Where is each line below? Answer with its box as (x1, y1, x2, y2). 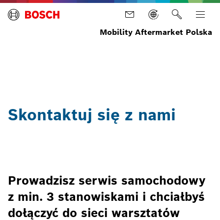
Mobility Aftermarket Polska (100, 27, 212, 37)
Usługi (32, 47, 51, 54)
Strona (8, 47, 27, 54)
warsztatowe (55, 55, 91, 63)
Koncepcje (55, 47, 84, 54)
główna (8, 55, 28, 63)
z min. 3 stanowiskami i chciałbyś (8, 189, 205, 204)
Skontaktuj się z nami (8, 105, 176, 125)
